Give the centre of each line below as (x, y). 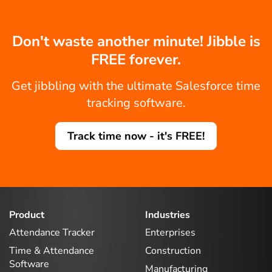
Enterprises (170, 233)
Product (27, 215)
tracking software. (136, 103)
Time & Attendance (52, 251)
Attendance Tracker (52, 233)
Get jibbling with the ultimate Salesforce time (136, 86)
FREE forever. (136, 59)
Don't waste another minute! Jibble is (136, 41)
